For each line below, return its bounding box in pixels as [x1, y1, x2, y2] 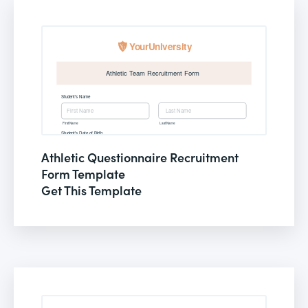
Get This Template [41, 181, 142, 199]
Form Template [41, 164, 125, 182]
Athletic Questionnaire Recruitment [41, 148, 239, 166]
